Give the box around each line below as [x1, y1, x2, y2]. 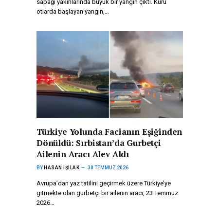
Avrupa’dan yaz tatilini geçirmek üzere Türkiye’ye [36, 180, 171, 187]
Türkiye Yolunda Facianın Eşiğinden [36, 126, 182, 138]
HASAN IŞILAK [44, 165, 79, 171]
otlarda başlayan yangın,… [36, 8, 109, 16]
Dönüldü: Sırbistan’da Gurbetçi [36, 137, 161, 149]
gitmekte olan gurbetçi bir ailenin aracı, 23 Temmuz [36, 189, 178, 197]
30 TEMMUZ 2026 [88, 165, 128, 171]
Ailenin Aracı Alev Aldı [36, 148, 129, 160]
